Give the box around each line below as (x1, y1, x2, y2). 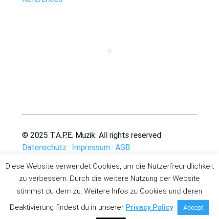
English (136, 208, 161, 218)
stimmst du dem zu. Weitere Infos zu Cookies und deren (17, 187, 202, 196)
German (95, 208, 121, 218)
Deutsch (62, 208, 91, 218)
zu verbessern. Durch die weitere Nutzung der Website (19, 174, 200, 183)
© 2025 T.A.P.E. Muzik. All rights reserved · (22, 131, 165, 140)
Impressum (71, 143, 110, 152)
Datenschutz (22, 143, 66, 152)
